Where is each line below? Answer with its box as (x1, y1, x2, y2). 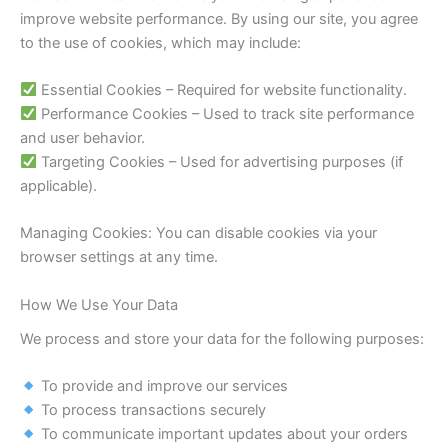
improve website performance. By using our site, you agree (20, 9, 418, 28)
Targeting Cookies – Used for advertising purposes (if (36, 152, 403, 171)
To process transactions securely (36, 401, 266, 420)
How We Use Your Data (20, 295, 178, 314)
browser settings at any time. (20, 248, 218, 267)
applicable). (20, 176, 97, 195)
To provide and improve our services (36, 377, 288, 396)
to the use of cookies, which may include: (20, 33, 301, 52)
